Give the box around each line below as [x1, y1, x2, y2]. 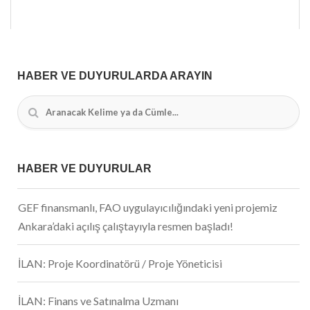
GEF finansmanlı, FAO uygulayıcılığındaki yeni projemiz [18, 200, 277, 214]
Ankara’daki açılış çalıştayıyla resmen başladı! [18, 219, 233, 232]
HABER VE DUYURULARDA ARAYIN [17, 69, 212, 82]
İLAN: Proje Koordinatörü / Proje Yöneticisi [18, 256, 222, 270]
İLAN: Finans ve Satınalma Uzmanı [18, 293, 179, 307]
